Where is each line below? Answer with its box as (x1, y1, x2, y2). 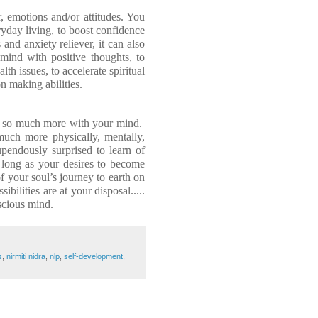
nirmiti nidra (6, 252, 45, 261)
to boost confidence (57, 23, 146, 36)
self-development (64, 252, 123, 261)
